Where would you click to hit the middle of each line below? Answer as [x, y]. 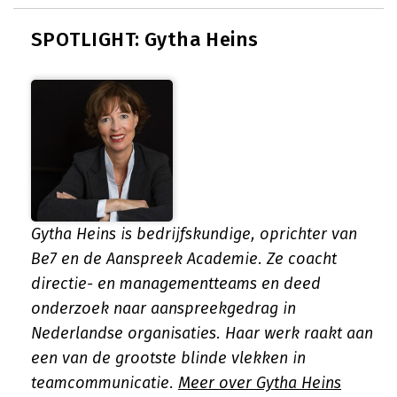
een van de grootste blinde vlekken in [168, 358]
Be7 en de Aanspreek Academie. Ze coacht [184, 259]
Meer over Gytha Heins [260, 383]
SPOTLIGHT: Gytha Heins [145, 39]
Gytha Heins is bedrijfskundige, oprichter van [194, 234]
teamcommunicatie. [105, 383]
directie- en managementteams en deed [176, 284]
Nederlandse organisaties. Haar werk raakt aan [202, 333]
